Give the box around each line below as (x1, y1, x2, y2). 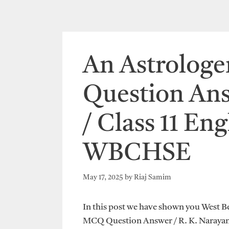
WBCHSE (83, 141, 191, 166)
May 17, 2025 (83, 173, 123, 181)
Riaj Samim (134, 173, 171, 181)
